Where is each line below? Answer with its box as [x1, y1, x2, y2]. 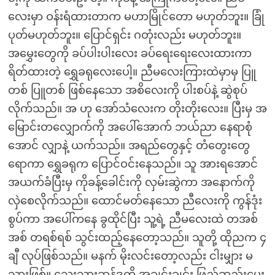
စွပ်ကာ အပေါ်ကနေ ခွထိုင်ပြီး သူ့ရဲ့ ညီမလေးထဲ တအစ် [7, 213, 258, 225]
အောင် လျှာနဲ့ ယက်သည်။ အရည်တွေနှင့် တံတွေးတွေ [7, 139, 250, 152]
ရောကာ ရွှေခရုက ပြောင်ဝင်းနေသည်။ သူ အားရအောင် [7, 158, 258, 170]
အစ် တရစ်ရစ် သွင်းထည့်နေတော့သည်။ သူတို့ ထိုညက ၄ [7, 231, 266, 244]
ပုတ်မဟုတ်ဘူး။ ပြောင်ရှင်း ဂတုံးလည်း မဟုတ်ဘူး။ [7, 29, 241, 41]
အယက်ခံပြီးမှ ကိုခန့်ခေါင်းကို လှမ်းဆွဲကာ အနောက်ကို [7, 176, 255, 188]
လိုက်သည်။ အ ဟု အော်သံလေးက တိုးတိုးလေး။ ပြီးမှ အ [7, 103, 267, 115]
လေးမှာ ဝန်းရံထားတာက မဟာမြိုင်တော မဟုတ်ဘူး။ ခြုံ [7, 10, 265, 23]
